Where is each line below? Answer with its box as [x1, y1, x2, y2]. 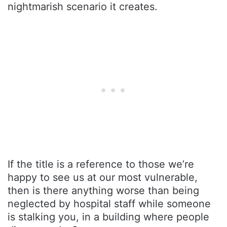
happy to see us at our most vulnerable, [8, 171, 198, 183]
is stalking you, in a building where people [8, 210, 209, 223]
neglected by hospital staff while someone [8, 197, 211, 210]
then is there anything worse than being [8, 184, 199, 197]
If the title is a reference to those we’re [8, 158, 194, 170]
